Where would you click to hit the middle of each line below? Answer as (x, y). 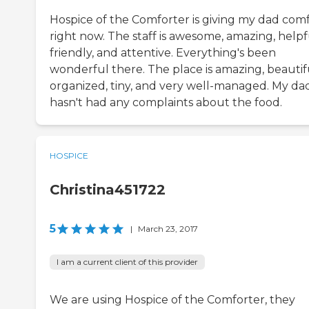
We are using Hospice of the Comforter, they (172, 300)
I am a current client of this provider (127, 262)
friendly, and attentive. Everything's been (163, 53)
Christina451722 (108, 190)
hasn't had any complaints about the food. (166, 103)
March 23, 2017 (168, 229)
